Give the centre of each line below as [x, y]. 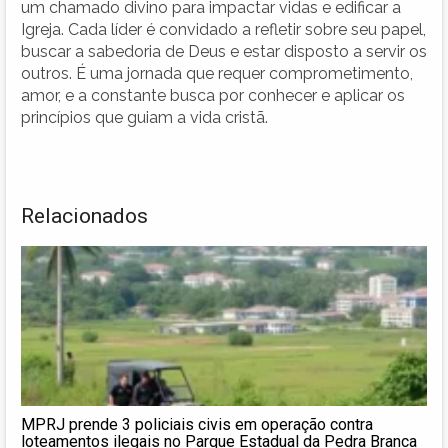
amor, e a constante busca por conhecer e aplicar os [213, 95]
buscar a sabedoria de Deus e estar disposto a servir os [224, 51]
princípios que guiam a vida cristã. [144, 117]
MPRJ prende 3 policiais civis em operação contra [197, 424]
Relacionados [84, 215]
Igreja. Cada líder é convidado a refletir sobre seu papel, [223, 29]
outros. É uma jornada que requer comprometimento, [217, 73]
